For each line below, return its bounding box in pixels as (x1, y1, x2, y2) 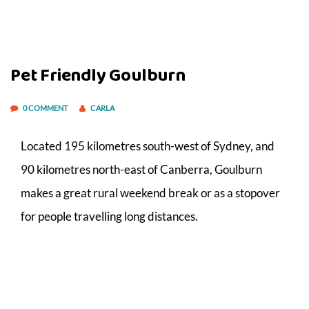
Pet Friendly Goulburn (10, 61, 186, 90)
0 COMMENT (23, 103, 69, 112)
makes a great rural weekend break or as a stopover (21, 185, 280, 200)
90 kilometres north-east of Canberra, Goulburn (21, 161, 262, 177)
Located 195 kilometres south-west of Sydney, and (21, 138, 275, 153)
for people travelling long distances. (21, 208, 198, 223)
